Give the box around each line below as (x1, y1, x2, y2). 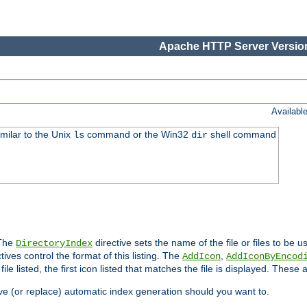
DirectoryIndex (16, 238, 93, 249)
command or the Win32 (84, 129, 191, 140)
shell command (207, 129, 276, 140)
